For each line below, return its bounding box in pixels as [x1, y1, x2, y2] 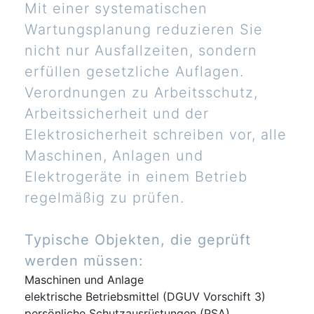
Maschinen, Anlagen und [25, 147, 203, 165]
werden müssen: [25, 252, 144, 270]
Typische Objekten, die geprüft [25, 231, 251, 249]
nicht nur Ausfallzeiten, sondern [25, 42, 257, 60]
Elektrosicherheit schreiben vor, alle [25, 126, 287, 144]
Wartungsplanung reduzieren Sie [25, 21, 263, 39]
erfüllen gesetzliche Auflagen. [25, 63, 244, 81]
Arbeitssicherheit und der [25, 105, 209, 123]
